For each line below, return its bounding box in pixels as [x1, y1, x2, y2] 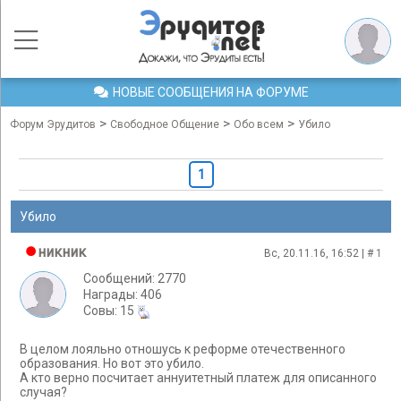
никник [38, 243, 86, 260]
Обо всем [234, 118, 284, 131]
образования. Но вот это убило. [20, 356, 204, 371]
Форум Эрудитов [10, 118, 96, 131]
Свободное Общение [110, 118, 219, 131]
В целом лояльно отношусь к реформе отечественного [20, 342, 346, 357]
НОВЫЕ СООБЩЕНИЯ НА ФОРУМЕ [112, 85, 309, 99]
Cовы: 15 [83, 303, 137, 318]
